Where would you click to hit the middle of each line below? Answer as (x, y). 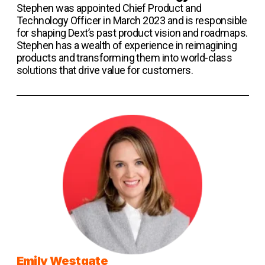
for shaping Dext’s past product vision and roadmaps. (132, 33)
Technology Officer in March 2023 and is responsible (132, 21)
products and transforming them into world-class (124, 58)
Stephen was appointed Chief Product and (109, 8)
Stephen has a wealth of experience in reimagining (127, 46)
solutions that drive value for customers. (105, 70)
